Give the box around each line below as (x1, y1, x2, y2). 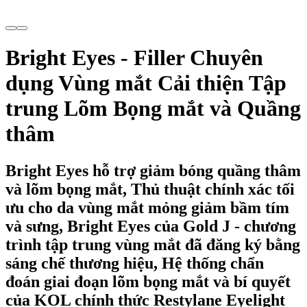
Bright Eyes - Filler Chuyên (5, 45, 263, 71)
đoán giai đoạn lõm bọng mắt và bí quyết (5, 272, 291, 291)
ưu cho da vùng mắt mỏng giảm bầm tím (5, 198, 289, 217)
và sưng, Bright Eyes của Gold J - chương (5, 217, 296, 235)
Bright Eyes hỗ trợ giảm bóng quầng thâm (5, 161, 301, 180)
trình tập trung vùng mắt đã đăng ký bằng (5, 235, 300, 254)
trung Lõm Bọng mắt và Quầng (5, 96, 301, 121)
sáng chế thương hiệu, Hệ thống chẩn (5, 254, 264, 272)
